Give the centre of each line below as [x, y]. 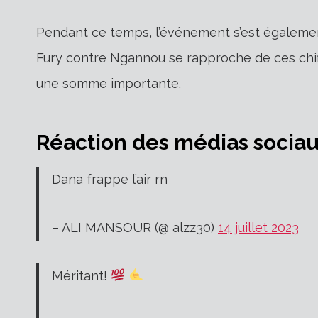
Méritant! [81, 275]
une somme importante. [109, 83]
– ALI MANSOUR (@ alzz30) [135, 227]
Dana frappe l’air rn [110, 179]
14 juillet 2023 [258, 227]
